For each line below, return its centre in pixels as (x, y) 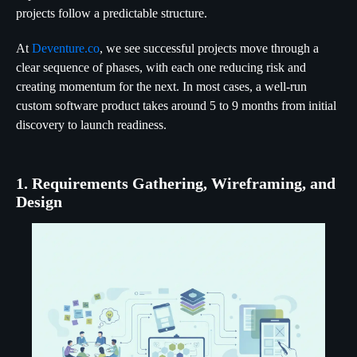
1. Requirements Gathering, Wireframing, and (176, 183)
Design (39, 202)
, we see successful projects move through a (209, 48)
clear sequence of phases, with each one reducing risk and (161, 67)
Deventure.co (66, 48)
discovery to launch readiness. (91, 125)
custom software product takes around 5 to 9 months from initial (176, 106)
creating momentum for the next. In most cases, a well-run (161, 86)
